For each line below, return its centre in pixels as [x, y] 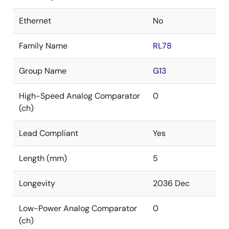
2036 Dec [171, 183]
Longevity [37, 183]
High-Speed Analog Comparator [79, 96]
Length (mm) [43, 158]
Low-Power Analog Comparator [78, 208]
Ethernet [35, 21]
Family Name [43, 46]
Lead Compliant [49, 133]
